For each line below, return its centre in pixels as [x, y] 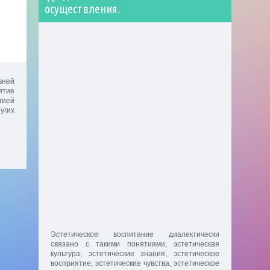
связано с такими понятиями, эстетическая [135, 244]
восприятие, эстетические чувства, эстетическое [135, 264]
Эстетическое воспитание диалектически [135, 235]
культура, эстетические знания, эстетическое [135, 254]
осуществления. [82, 9]
